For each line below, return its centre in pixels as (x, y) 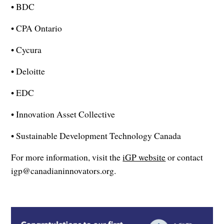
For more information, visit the (67, 157)
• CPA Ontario (37, 28)
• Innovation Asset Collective (63, 114)
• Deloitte (28, 71)
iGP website (144, 157)
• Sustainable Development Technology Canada (96, 135)
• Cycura (26, 49)
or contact (184, 157)
